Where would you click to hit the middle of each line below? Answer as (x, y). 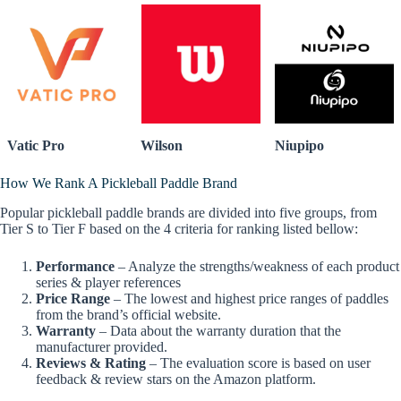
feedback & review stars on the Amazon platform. (176, 379)
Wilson (162, 146)
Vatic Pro (36, 146)
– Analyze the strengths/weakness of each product (257, 266)
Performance (75, 266)
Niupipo (299, 146)
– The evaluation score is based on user (258, 363)
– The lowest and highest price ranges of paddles (249, 298)
